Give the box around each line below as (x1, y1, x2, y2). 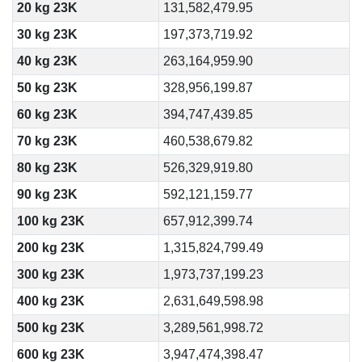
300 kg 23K (16, 267, 85, 281)
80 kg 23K (16, 161, 78, 175)
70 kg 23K (16, 134, 78, 148)
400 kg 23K (16, 294, 85, 308)
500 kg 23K (16, 321, 85, 335)
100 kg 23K (16, 214, 85, 228)
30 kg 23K (16, 27, 78, 41)
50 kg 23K (16, 81, 78, 95)
